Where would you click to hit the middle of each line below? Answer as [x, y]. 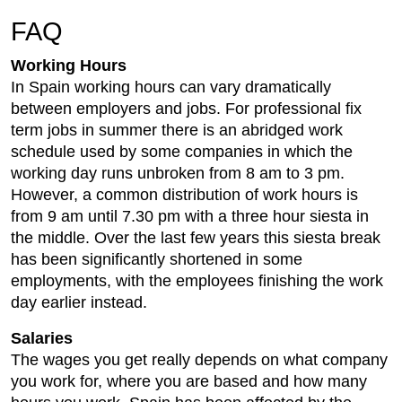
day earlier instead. [79, 303]
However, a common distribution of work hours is [184, 195]
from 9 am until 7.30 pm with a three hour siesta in [190, 217]
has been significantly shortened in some [157, 260]
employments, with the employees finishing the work [197, 281]
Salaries [42, 339]
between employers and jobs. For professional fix [186, 109]
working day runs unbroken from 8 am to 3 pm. [178, 174]
